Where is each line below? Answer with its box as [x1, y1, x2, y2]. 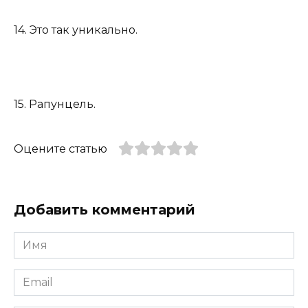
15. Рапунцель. [14, 98, 96, 111]
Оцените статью [14, 142, 107, 156]
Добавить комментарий [14, 201, 195, 219]
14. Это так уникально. [14, 23, 137, 36]
